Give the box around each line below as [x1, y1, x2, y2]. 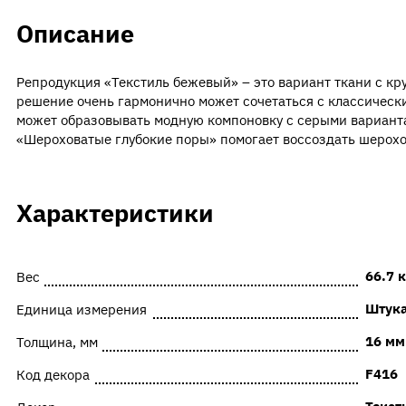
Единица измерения [15, 300, 147, 318]
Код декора [15, 365, 90, 383]
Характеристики [15, 197, 214, 229]
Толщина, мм [15, 333, 98, 351]
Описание [15, 16, 134, 49]
